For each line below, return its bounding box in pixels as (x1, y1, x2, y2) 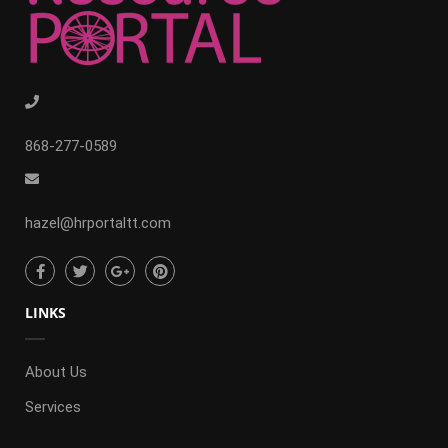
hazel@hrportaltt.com (25, 214, 171, 233)
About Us (25, 363, 87, 382)
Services (25, 398, 81, 417)
